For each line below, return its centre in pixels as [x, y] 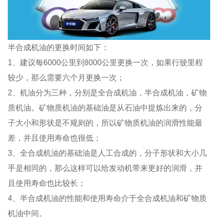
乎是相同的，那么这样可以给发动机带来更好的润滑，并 [105, 168]
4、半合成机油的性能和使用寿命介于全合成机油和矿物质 [108, 198]
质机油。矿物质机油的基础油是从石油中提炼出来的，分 [105, 107]
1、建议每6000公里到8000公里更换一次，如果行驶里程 [106, 62]
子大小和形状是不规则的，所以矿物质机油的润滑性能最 [105, 122]
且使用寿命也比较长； [47, 183]
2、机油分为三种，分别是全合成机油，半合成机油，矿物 [108, 92]
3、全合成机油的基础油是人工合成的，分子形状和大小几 [108, 153]
